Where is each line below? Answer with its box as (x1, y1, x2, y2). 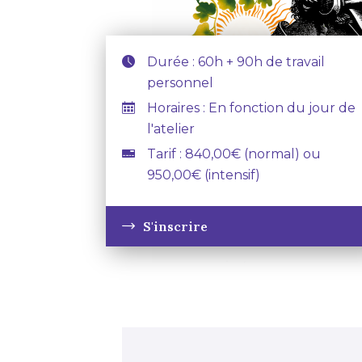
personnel (147, 75, 214, 90)
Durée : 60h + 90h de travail (147, 54, 326, 69)
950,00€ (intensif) (147, 167, 261, 183)
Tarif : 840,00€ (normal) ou (147, 146, 322, 162)
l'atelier (147, 121, 196, 137)
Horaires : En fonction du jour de (147, 100, 356, 116)
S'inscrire (143, 218, 208, 234)
